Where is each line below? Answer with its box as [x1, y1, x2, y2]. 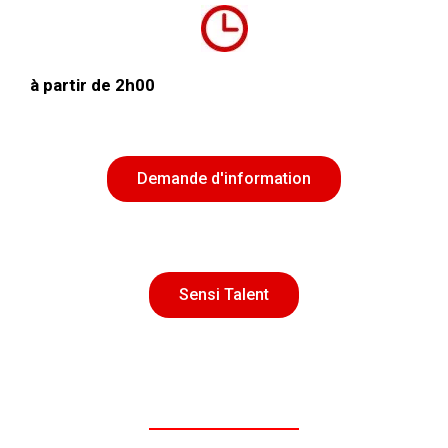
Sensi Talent [179, 284, 269, 304]
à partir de [30, 74, 115, 95]
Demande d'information [137, 168, 311, 188]
